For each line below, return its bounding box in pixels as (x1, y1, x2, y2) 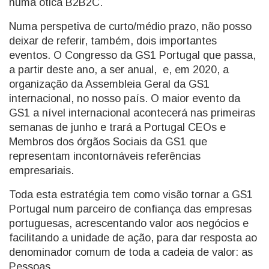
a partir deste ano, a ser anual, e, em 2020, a (9, 64, 229, 76)
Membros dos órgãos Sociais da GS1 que (9, 136, 207, 148)
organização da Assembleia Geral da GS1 (9, 78, 210, 90)
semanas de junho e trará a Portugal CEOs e (9, 121, 226, 133)
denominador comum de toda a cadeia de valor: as (9, 246, 253, 258)
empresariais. (9, 165, 74, 177)
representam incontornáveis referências (9, 150, 201, 162)
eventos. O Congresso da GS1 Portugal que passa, (9, 49, 256, 61)
